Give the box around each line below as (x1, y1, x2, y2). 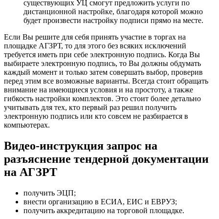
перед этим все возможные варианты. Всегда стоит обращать (4, 76, 208, 85)
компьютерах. (4, 120, 50, 129)
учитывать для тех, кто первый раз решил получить (4, 103, 176, 111)
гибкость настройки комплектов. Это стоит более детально (4, 94, 201, 103)
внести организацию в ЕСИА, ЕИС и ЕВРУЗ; (23, 197, 177, 206)
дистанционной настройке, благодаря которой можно (23, 7, 203, 16)
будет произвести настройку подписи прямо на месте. (23, 16, 203, 24)
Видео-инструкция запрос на (4, 139, 157, 152)
